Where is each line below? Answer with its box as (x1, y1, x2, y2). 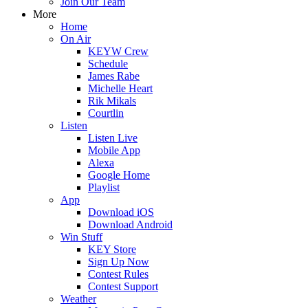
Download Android (88, 219, 173, 230)
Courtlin (88, 107, 124, 119)
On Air (60, 33, 91, 45)
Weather (60, 293, 96, 305)
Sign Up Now (88, 256, 149, 267)
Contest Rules (88, 268, 148, 280)
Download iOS (88, 206, 154, 218)
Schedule (88, 58, 128, 69)
